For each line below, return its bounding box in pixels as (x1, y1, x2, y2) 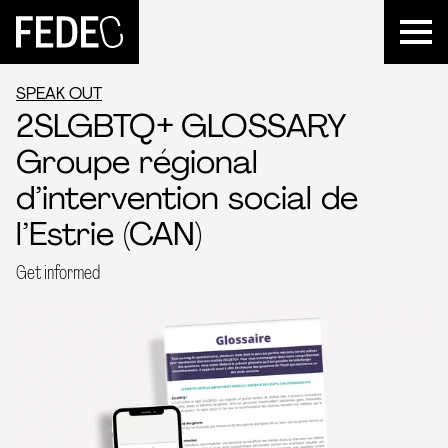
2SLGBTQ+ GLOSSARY (16, 105, 347, 147)
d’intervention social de (16, 177, 358, 219)
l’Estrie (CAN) (16, 213, 202, 255)
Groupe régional (16, 141, 258, 183)
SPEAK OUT (16, 83, 102, 104)
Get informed (16, 259, 100, 285)
